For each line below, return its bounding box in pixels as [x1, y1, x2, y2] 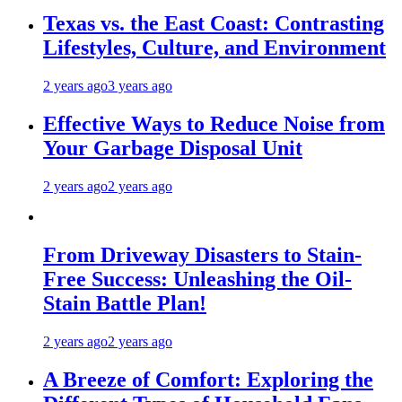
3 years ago [108, 78, 172, 94]
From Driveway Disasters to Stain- [43, 242, 362, 267]
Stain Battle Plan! [43, 291, 206, 315]
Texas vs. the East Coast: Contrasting [43, 12, 384, 36]
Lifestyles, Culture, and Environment [43, 36, 386, 60]
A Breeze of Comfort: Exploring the [43, 367, 373, 391]
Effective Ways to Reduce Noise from [43, 112, 385, 136]
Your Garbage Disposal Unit [43, 136, 302, 161]
